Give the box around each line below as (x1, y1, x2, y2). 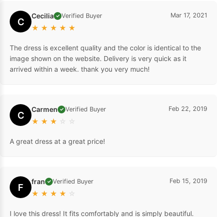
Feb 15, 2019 (170, 177, 207, 185)
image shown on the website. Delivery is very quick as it (10, 54, 186, 63)
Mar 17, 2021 (170, 12, 207, 19)
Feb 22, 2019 (169, 105, 207, 113)
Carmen (31, 105, 58, 114)
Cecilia (31, 12, 54, 20)
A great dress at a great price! (10, 137, 105, 146)
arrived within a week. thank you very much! (10, 65, 150, 74)
